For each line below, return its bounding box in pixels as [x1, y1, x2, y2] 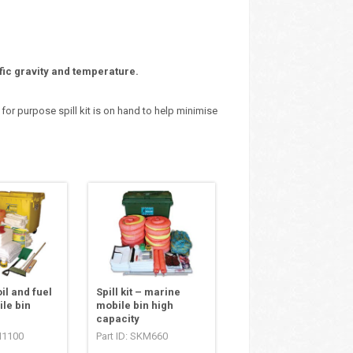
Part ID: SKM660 [96, 330, 169, 343]
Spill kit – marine [96, 286, 181, 299]
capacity [96, 313, 140, 325]
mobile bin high [96, 299, 174, 312]
